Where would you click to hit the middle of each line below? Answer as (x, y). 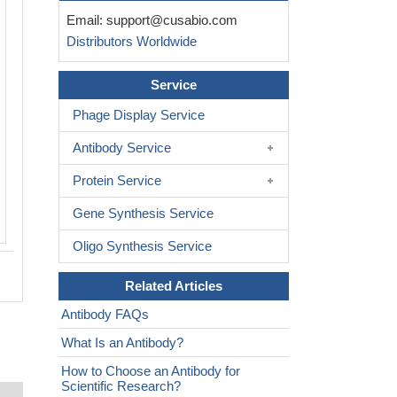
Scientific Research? (121, 386)
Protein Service (117, 181)
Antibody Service (122, 148)
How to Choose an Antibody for (151, 371)
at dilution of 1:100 (226, 47)
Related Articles (174, 286)
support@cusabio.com (172, 20)
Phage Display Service (139, 115)
